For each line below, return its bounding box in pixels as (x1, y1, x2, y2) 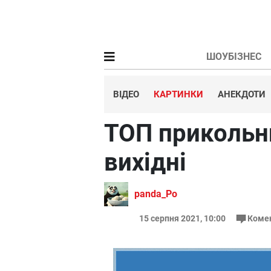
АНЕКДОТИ (218, 89, 266, 100)
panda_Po (134, 188, 177, 200)
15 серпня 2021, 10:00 (139, 214, 227, 223)
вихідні (104, 148, 186, 177)
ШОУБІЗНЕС (206, 51, 261, 62)
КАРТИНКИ (154, 89, 203, 100)
